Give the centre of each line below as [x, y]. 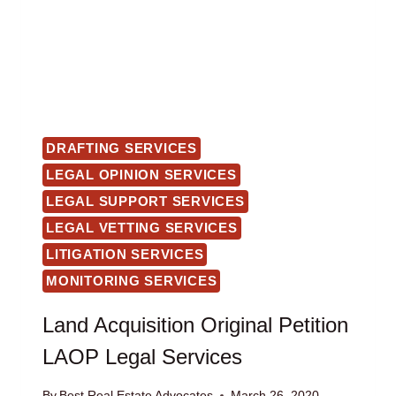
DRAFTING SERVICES [122, 148]
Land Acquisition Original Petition [195, 324]
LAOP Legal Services [142, 356]
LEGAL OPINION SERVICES [141, 174]
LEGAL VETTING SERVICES [142, 227]
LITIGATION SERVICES [125, 254]
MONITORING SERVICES [132, 280]
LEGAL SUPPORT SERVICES [145, 201]
